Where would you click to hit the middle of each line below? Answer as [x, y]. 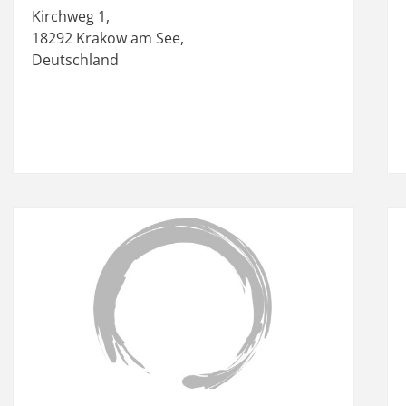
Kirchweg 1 [69, 16]
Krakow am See [129, 38]
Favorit [360, 232]
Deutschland [76, 59]
